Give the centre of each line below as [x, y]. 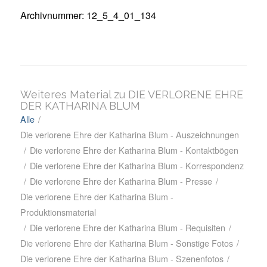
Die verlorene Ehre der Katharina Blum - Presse [121, 181]
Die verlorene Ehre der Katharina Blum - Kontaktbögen [134, 150]
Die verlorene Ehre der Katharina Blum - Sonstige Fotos [126, 243]
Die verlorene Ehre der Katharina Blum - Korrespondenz [136, 166]
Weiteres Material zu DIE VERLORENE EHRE [131, 95]
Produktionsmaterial [58, 212]
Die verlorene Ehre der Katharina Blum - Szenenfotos [122, 259]
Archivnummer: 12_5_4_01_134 [88, 15]
